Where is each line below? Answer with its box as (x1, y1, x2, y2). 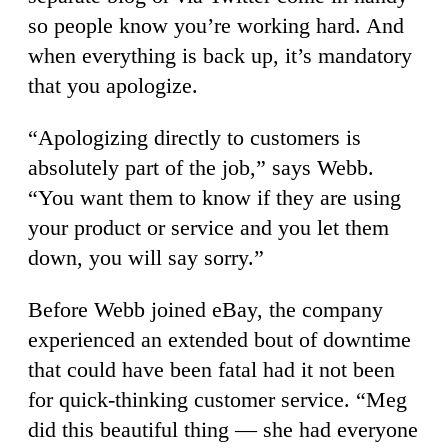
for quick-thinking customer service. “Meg (28, 387, 407, 413)
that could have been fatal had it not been (28, 357, 395, 383)
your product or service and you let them (28, 215, 389, 241)
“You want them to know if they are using (28, 185, 401, 211)
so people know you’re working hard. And (28, 13, 404, 39)
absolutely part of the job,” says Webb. (28, 155, 374, 181)
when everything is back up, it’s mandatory (28, 43, 412, 69)
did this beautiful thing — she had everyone (28, 417, 418, 443)
